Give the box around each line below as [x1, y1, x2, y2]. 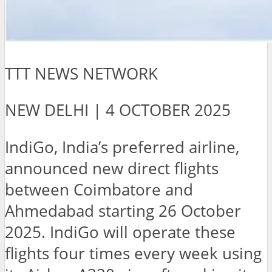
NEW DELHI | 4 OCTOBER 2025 [5, 100, 231, 121]
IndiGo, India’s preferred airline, [5, 136, 239, 158]
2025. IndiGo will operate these [5, 221, 236, 243]
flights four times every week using [5, 242, 262, 264]
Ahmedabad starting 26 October [5, 200, 241, 222]
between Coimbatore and [5, 178, 193, 200]
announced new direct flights [5, 157, 219, 179]
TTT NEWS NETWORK [5, 63, 158, 84]
